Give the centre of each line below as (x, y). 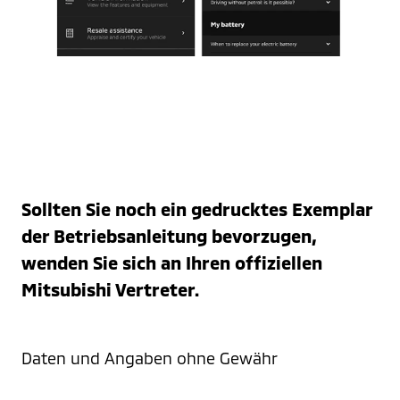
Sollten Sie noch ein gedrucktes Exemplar (197, 208)
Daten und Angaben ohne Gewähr (150, 358)
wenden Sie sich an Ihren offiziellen (172, 262)
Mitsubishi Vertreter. (110, 289)
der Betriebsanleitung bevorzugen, (169, 235)
